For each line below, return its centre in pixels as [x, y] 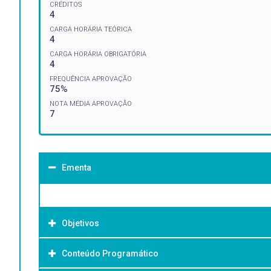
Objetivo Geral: [81, 257]
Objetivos [80, 223]
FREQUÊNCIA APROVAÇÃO [91, 79]
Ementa [77, 167]
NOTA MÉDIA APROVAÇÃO [91, 103]
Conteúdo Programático [110, 253]
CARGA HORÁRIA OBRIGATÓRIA [98, 54]
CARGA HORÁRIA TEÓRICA [91, 29]
